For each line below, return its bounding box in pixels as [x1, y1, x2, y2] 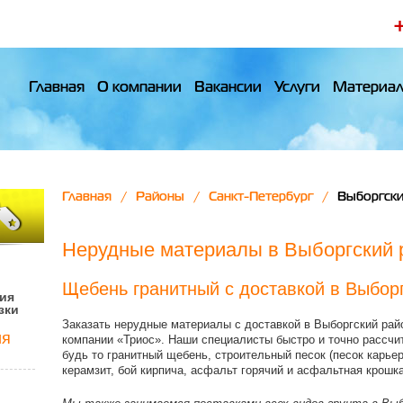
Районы [136, 192, 184, 202]
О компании [97, 82, 182, 94]
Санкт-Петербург [209, 192, 313, 202]
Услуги [274, 82, 320, 94]
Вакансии [194, 82, 262, 94]
